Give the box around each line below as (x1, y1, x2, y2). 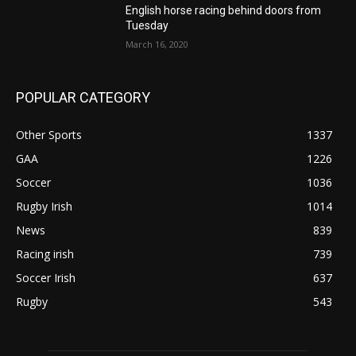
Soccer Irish (16, 269, 75, 285)
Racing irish (16, 246, 74, 261)
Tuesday (126, 18, 169, 32)
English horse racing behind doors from (126, 3, 322, 17)
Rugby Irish (16, 198, 72, 214)
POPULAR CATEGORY (16, 88, 150, 106)
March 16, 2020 (126, 37, 189, 50)
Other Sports (16, 126, 82, 142)
